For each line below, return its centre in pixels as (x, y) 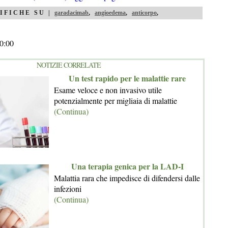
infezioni (68, 189)
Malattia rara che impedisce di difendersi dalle (127, 178)
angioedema (110, 13)
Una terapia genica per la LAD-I (127, 166)
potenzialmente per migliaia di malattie (116, 101)
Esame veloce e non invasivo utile (108, 90)
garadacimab (72, 13)
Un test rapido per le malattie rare (127, 78)
